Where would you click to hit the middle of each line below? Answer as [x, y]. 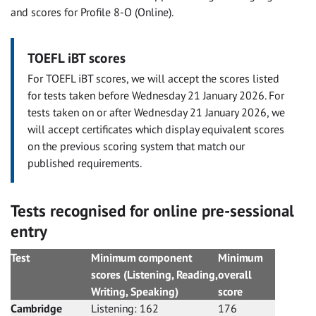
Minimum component [141, 258]
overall [235, 275]
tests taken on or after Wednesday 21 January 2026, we [157, 112]
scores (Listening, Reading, [154, 275]
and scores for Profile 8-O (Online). [92, 12]
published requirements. [85, 163]
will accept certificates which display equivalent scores [156, 129]
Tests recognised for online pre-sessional [152, 210]
